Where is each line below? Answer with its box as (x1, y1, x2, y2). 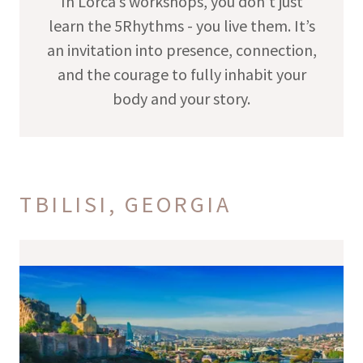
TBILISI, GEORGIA (19, 189, 231, 219)
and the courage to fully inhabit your (57, 63, 306, 84)
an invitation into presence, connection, (46, 39, 317, 60)
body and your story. (113, 88, 250, 109)
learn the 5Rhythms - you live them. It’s (48, 15, 315, 36)
